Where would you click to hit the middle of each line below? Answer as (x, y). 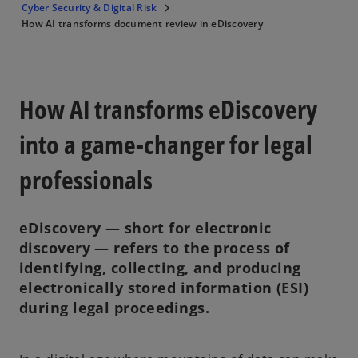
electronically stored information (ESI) (164, 288)
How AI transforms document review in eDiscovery (142, 24)
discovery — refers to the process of (155, 248)
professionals (86, 179)
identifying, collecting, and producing (160, 268)
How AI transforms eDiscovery (168, 109)
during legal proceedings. (115, 308)
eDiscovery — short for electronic (145, 228)
